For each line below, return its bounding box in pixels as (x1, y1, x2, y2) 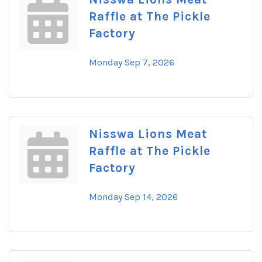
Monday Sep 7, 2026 (89, 56, 174, 68)
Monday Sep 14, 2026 (89, 191, 178, 202)
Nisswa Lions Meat (89, 126, 207, 141)
